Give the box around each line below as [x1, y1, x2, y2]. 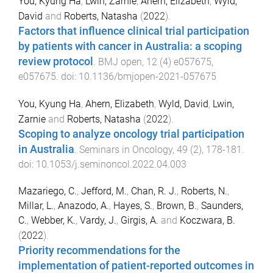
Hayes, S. [113, 200, 152, 212]
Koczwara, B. [180, 214, 235, 227]
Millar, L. [18, 200, 54, 212]
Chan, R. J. [131, 185, 177, 197]
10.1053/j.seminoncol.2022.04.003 [36, 158, 186, 170]
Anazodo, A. [58, 200, 109, 212]
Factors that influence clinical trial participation [18, 24, 249, 37]
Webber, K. [31, 214, 76, 227]
